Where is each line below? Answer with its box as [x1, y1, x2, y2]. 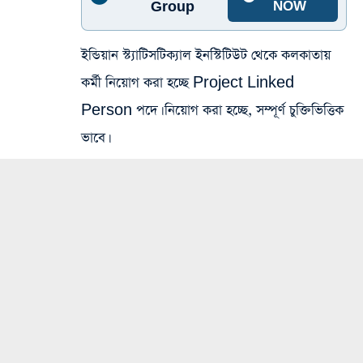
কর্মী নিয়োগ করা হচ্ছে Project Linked [81, 74, 294, 93]
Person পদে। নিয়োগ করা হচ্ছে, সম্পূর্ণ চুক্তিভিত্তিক [81, 101, 344, 121]
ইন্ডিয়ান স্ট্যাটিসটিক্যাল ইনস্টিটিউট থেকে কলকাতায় [81, 46, 331, 66]
